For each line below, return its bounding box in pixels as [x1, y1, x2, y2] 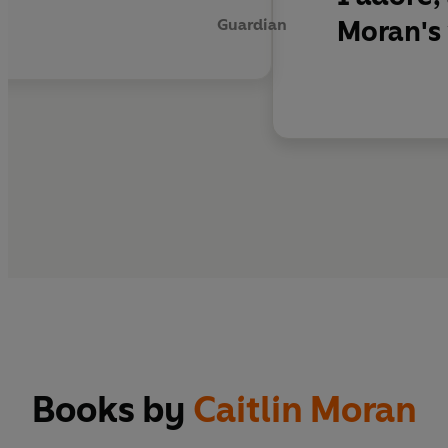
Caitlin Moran [193, 388, 417, 432]
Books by [32, 388, 193, 432]
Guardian [217, 14, 287, 34]
